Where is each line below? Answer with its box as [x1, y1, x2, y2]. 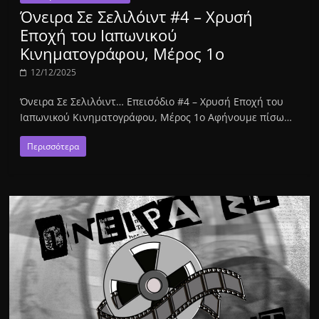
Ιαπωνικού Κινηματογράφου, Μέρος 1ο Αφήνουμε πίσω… [20, 110, 293, 124]
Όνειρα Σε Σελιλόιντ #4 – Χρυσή [20, 5, 253, 27]
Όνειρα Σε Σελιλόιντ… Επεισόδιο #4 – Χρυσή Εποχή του [20, 94, 284, 108]
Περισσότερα [27, 140, 80, 152]
